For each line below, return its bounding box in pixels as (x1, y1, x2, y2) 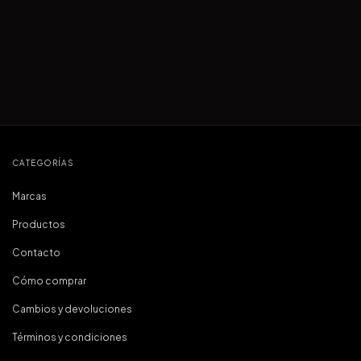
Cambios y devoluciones (12, 303, 132, 316)
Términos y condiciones (12, 331, 127, 344)
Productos (12, 218, 65, 231)
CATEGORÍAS (12, 158, 74, 168)
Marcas (12, 190, 47, 203)
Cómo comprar (12, 275, 86, 288)
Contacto (12, 247, 60, 259)
